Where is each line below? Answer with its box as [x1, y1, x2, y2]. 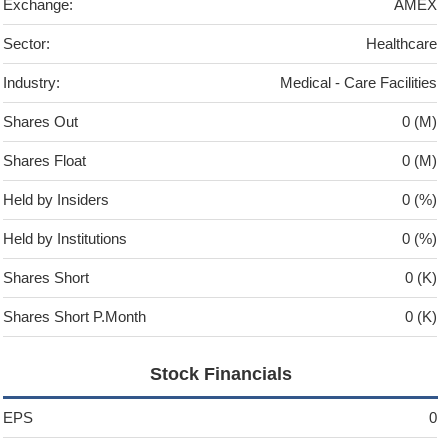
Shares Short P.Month [3, 308, 147, 326]
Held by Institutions [3, 230, 128, 248]
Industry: [3, 74, 61, 92]
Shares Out [3, 113, 79, 131]
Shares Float [3, 152, 87, 170]
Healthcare [366, 35, 438, 53]
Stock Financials [149, 364, 292, 385]
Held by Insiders [3, 191, 110, 209]
